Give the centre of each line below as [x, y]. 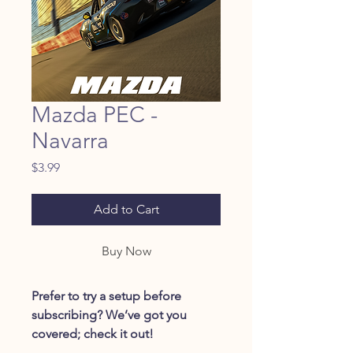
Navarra [70, 141]
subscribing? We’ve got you [109, 315]
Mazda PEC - [95, 115]
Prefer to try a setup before [106, 296]
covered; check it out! [93, 334]
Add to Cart [126, 209]
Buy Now [126, 251]
